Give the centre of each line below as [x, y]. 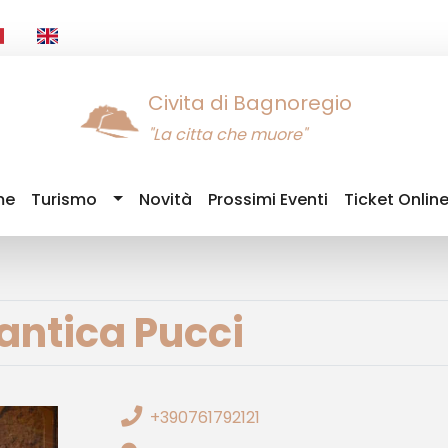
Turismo [64, 199]
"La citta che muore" [227, 134]
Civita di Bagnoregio [249, 103]
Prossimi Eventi [268, 199]
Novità [165, 199]
